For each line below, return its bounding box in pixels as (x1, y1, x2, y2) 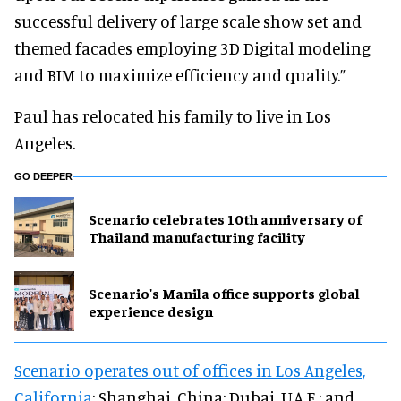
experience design (89, 301, 213, 320)
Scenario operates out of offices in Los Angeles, (14, 360, 365, 380)
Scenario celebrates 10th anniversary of (89, 209, 362, 227)
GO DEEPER (14, 171, 73, 182)
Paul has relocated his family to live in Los (14, 106, 331, 126)
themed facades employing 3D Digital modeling (14, 38, 371, 58)
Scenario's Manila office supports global (89, 283, 360, 302)
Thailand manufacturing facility (89, 226, 305, 245)
